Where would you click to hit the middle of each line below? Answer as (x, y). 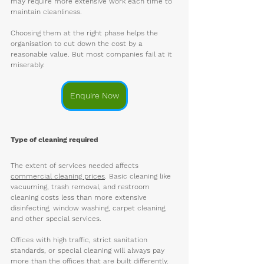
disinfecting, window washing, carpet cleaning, (90, 208)
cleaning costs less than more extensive (80, 197)
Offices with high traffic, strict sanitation (80, 240)
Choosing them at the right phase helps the (85, 33)
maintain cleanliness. (46, 11)
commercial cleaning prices (58, 176)
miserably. (29, 65)
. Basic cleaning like (139, 176)
